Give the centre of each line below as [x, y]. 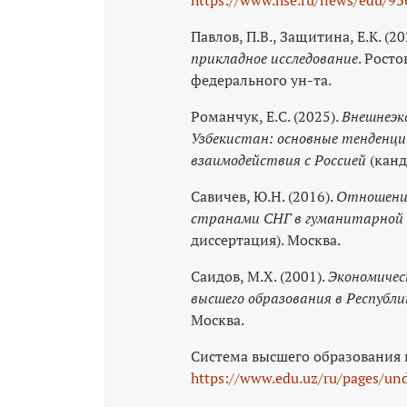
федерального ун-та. [261, 79]
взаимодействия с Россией [278, 159]
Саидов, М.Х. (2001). [259, 276]
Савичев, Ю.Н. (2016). [263, 196]
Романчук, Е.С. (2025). [266, 116]
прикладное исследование [274, 58]
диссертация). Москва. [266, 239]
